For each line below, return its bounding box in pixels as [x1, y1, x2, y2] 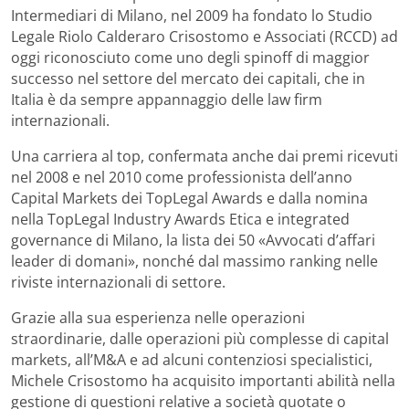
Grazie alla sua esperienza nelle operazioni [11, 307, 305, 328]
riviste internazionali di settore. [11, 271, 233, 292]
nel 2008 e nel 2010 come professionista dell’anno [11, 166, 352, 187]
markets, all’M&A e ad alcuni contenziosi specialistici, [11, 349, 372, 370]
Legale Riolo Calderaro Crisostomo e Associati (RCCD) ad [11, 26, 398, 47]
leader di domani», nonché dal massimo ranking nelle [11, 250, 378, 271]
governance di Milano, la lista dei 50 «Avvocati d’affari [11, 229, 375, 250]
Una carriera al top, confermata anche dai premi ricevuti [11, 145, 398, 166]
